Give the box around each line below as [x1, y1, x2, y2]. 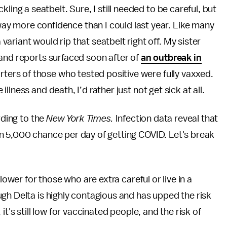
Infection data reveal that [115, 113, 218, 124]
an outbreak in [140, 53, 202, 63]
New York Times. [46, 113, 116, 124]
